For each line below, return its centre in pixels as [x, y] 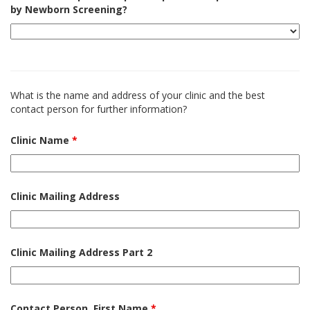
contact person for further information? [99, 109]
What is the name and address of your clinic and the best [138, 95]
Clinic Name [41, 140]
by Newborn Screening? [69, 9]
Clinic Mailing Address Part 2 [81, 252]
